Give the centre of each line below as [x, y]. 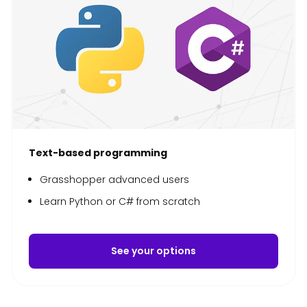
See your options [153, 250]
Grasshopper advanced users [114, 179]
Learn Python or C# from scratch [120, 201]
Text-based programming [98, 152]
